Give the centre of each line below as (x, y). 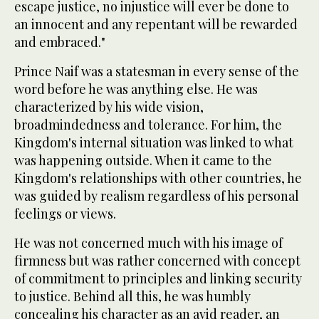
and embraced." (60, 42)
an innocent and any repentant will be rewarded (156, 25)
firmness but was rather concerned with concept (157, 261)
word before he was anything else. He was (136, 89)
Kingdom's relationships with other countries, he (158, 178)
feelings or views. (65, 214)
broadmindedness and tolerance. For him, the (148, 125)
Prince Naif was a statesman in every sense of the (157, 72)
